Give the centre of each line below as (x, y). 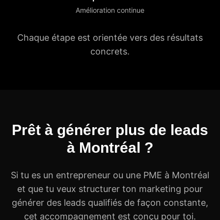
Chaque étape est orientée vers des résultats (110, 38)
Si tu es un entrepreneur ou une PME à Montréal (110, 175)
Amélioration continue (110, 10)
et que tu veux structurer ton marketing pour (110, 189)
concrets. (110, 51)
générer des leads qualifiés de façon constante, (110, 203)
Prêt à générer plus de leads (110, 130)
